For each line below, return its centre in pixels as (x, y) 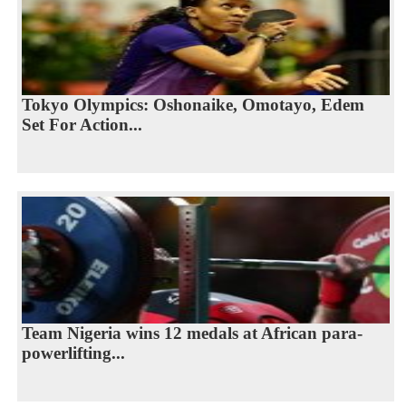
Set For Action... (82, 124)
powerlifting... (73, 353)
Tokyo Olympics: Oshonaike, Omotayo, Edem (193, 104)
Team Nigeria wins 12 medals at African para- (192, 333)
